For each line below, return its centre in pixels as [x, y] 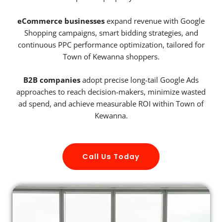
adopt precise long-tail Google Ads [139, 80]
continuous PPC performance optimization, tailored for [111, 44]
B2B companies [52, 80]
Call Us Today [111, 156]
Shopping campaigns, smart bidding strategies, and [111, 32]
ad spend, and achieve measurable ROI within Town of [111, 104]
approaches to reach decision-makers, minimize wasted [111, 92]
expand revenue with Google [155, 21]
